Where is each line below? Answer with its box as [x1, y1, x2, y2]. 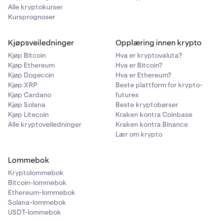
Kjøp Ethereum [8, 61, 55, 70]
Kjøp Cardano [8, 90, 51, 100]
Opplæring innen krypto [115, 37, 202, 48]
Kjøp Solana [8, 100, 45, 110]
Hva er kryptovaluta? [115, 51, 182, 60]
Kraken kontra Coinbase [115, 110, 192, 119]
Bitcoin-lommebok [8, 178, 67, 187]
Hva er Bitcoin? [115, 61, 162, 70]
